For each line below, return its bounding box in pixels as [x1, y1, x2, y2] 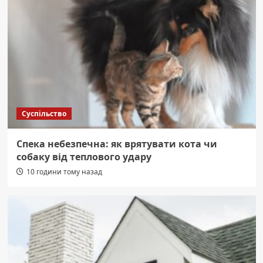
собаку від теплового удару [16, 150, 151, 163]
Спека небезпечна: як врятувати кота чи [16, 137, 217, 150]
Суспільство [21, 108, 66, 119]
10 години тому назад [26, 166, 102, 177]
